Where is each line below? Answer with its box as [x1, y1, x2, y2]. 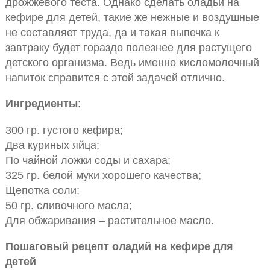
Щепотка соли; [5, 183, 80, 196]
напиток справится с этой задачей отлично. [5, 71, 225, 84]
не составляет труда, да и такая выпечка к [5, 25, 219, 39]
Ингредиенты [5, 97, 78, 110]
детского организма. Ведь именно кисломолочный [5, 55, 259, 69]
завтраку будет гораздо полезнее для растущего [5, 40, 252, 54]
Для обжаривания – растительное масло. [5, 213, 214, 227]
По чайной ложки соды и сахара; [5, 153, 171, 166]
